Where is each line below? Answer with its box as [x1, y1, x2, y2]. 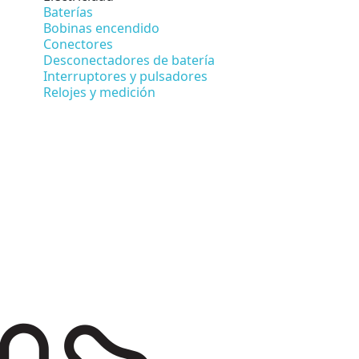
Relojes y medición [43, 83, 155, 101]
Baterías [43, 2, 93, 21]
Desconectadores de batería [43, 50, 215, 69]
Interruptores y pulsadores [43, 67, 208, 85]
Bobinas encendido [43, 18, 159, 37]
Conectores [43, 34, 113, 53]
